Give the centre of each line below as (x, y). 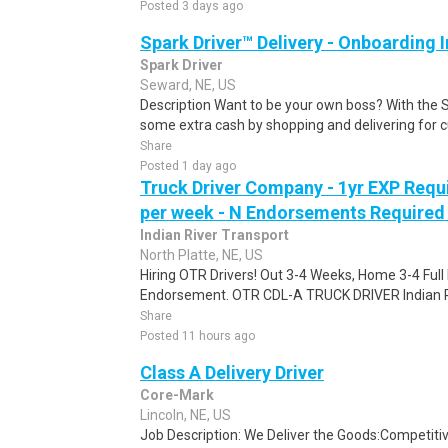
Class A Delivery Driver (232, 372)
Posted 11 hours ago (197, 336)
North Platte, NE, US (201, 255)
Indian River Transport (214, 235)
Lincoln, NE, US (185, 415)
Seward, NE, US (188, 85)
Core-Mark (177, 395)
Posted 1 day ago (188, 166)
